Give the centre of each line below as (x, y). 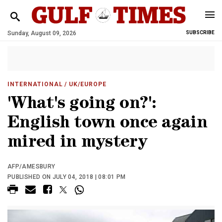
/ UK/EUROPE (85, 84)
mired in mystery (77, 143)
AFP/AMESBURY (31, 166)
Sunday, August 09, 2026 (42, 33)
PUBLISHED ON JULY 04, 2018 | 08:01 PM (67, 177)
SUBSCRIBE (200, 32)
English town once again (107, 124)
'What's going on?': (82, 105)
